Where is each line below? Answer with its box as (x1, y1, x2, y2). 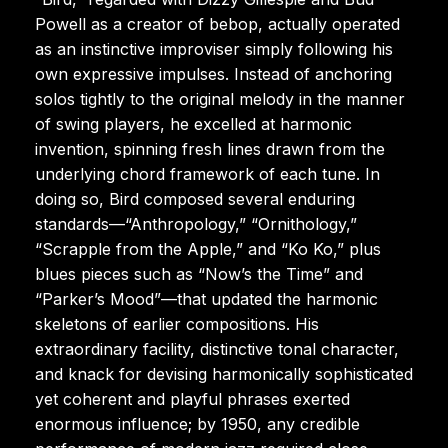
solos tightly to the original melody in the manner (35, 88, 405, 109)
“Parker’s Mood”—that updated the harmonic (35, 288, 378, 309)
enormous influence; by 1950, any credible (35, 413, 360, 434)
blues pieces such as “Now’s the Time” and (35, 263, 363, 284)
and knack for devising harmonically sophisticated (35, 363, 413, 384)
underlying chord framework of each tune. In (35, 163, 380, 184)
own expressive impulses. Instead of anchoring (35, 63, 392, 84)
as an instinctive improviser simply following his (35, 38, 393, 59)
